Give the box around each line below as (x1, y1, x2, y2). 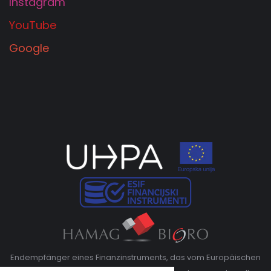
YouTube (9, 17, 56, 33)
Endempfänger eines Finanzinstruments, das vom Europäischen (10, 251, 261, 263)
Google (9, 40, 49, 56)
